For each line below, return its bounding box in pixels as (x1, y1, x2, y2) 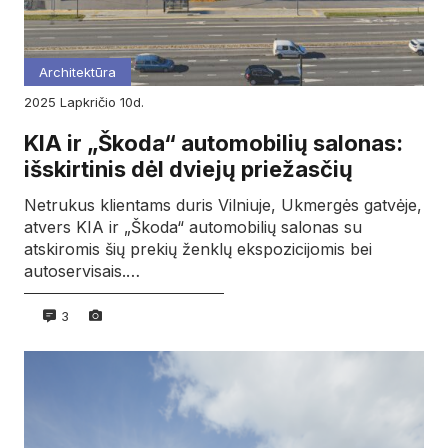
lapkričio (67, 94, 120, 111)
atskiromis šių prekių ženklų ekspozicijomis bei (24, 238, 372, 259)
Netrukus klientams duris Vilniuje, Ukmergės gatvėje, (24, 194, 422, 215)
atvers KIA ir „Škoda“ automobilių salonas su (24, 216, 362, 237)
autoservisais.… (24, 260, 140, 281)
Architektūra (39, 64, 116, 81)
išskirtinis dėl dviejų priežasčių (24, 156, 353, 183)
